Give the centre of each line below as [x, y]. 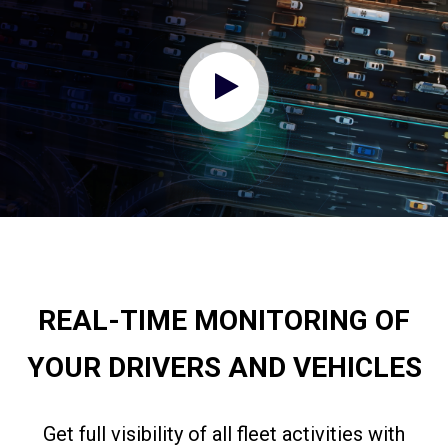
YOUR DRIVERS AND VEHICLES [224, 367]
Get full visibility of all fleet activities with [224, 433]
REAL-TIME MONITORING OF [224, 320]
